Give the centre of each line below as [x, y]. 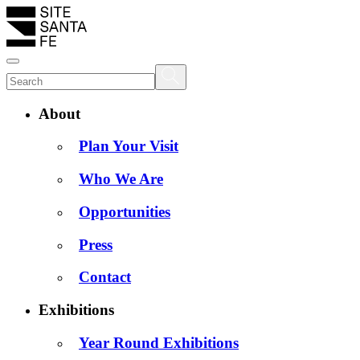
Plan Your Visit [129, 146]
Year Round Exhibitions [159, 342]
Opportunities [125, 211]
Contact [105, 277]
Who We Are [121, 179]
